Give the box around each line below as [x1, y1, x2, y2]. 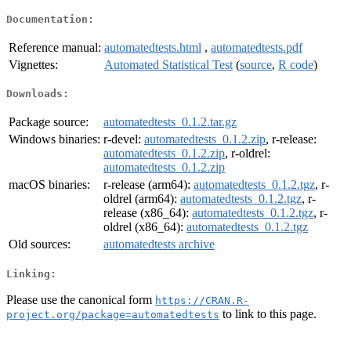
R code [278, 57, 313, 71]
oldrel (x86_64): [103, 220, 186, 234]
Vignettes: [9, 57, 58, 71]
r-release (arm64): [103, 178, 194, 192]
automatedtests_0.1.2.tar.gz [103, 115, 237, 129]
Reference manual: [9, 40, 101, 54]
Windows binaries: [9, 132, 100, 147]
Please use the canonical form [6, 292, 155, 306]
